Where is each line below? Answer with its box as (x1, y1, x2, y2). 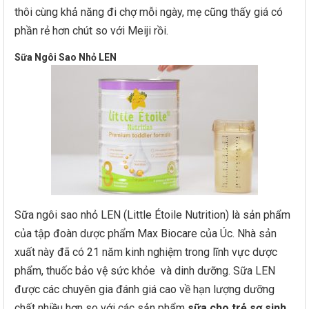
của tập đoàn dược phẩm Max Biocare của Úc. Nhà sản (14, 227, 277, 240)
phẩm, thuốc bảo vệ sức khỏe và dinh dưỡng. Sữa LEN (14, 264, 275, 277)
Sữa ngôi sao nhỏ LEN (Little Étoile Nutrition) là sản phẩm (14, 208, 290, 221)
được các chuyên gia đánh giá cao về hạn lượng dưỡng (14, 283, 275, 296)
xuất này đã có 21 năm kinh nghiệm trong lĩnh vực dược (14, 246, 277, 259)
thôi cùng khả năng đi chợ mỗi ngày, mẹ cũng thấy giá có (14, 6, 283, 19)
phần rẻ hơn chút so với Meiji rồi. (14, 24, 168, 37)
